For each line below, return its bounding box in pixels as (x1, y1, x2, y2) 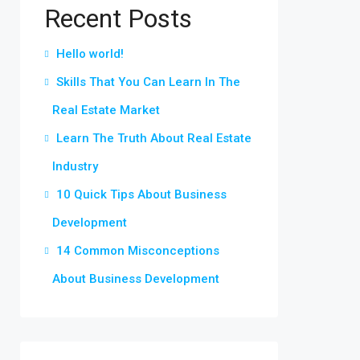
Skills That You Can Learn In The (56, 75, 240, 89)
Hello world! (56, 47, 124, 61)
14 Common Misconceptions (56, 243, 219, 258)
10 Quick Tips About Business (56, 187, 227, 202)
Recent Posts (44, 3, 192, 34)
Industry (52, 159, 98, 174)
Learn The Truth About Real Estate (56, 131, 252, 145)
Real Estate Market (52, 103, 160, 117)
